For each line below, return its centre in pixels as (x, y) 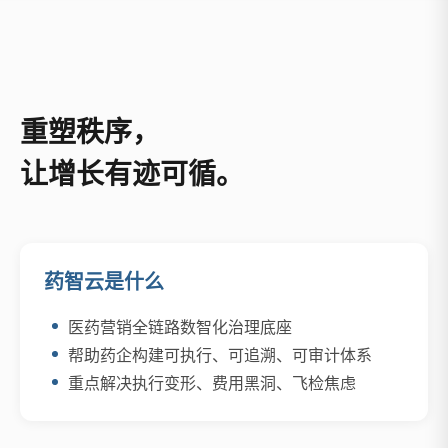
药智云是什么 (104, 281)
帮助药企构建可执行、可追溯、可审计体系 (220, 354)
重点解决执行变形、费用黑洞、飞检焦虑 (212, 382)
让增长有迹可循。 (132, 173)
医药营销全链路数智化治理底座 (180, 326)
